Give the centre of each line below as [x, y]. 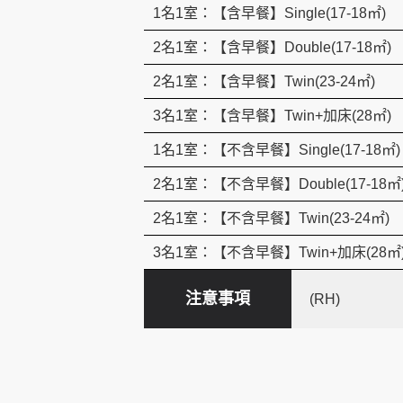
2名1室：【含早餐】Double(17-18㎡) [272, 48]
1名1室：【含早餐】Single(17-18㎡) [269, 13]
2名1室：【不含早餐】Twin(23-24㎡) [271, 219]
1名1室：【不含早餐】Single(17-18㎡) [277, 150]
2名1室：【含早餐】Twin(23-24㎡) [264, 82]
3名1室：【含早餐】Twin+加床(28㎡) [272, 116]
